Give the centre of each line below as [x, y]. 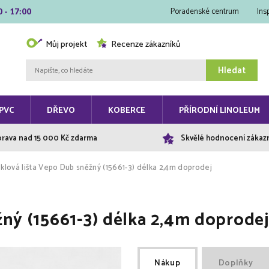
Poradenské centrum [205, 12]
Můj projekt [66, 45]
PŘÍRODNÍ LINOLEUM [219, 111]
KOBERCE [127, 111]
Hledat [231, 70]
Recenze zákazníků [146, 45]
